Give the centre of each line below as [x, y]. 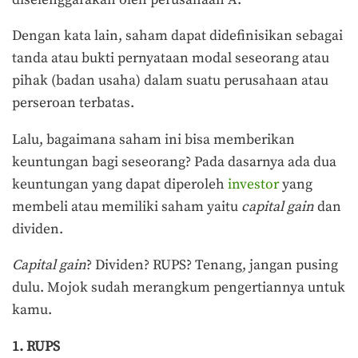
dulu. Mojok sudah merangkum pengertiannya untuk [179, 288]
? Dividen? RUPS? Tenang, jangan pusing [212, 266]
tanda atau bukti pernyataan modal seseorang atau [171, 59]
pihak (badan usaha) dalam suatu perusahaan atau [170, 81]
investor [252, 184]
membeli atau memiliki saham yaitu [127, 207]
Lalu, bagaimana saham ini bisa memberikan [153, 139]
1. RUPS [36, 347]
